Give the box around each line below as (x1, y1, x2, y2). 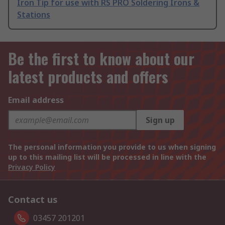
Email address (8, 94, 64, 106)
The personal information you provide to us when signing (8, 142, 216, 152)
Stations (17, 9, 50, 21)
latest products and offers (8, 65, 168, 88)
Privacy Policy (8, 162, 55, 172)
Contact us (8, 193, 58, 206)
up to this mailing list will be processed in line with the (8, 152, 206, 162)
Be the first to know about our (8, 47, 194, 70)
